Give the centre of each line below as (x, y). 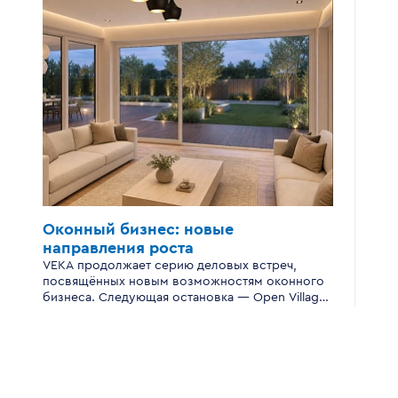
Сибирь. (67, 313)
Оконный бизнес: (113, 229)
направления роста (118, 247)
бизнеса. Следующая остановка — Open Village (184, 297)
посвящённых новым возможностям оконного (183, 281)
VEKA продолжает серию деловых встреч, (170, 265)
